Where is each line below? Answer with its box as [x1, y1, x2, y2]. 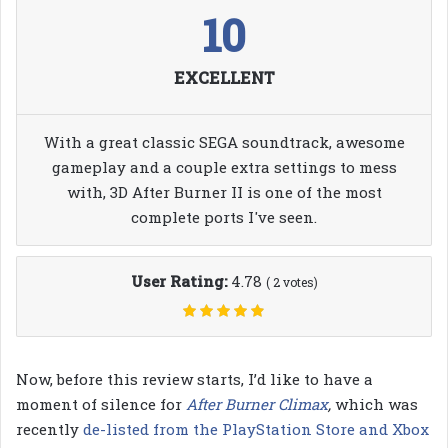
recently [16, 418, 83, 439]
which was [335, 393, 418, 414]
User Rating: [130, 270, 231, 291]
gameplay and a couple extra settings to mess [51, 156, 397, 177]
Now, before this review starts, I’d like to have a [16, 368, 373, 389]
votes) [279, 273, 318, 290]
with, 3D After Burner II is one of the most [66, 181, 382, 202]
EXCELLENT [173, 66, 275, 88]
